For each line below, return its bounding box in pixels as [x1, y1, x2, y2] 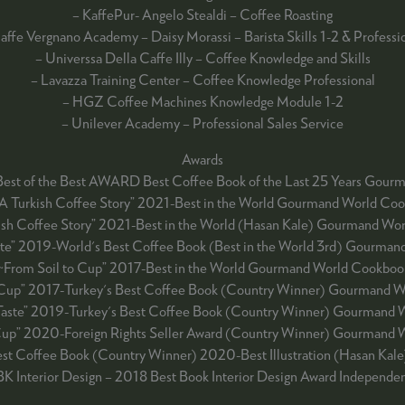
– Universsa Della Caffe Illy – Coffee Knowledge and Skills [34, 49, 371, 66]
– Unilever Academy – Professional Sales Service [61, 114, 344, 131]
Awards [182, 150, 223, 167]
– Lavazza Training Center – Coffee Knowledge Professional [30, 71, 375, 88]
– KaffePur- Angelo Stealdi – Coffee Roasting [72, 5, 333, 23]
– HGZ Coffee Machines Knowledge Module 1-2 [61, 92, 344, 109]
